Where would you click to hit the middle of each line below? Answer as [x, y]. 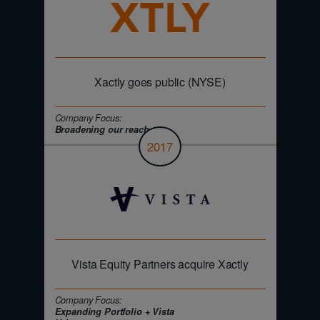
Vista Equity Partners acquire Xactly [160, 264]
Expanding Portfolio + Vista [114, 311]
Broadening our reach [102, 130]
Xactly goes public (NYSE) [160, 82]
